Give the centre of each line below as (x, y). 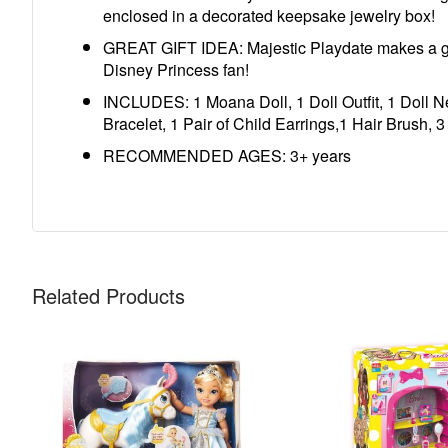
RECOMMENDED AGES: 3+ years (227, 155)
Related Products (108, 295)
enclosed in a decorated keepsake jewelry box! (269, 15)
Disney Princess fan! (176, 69)
